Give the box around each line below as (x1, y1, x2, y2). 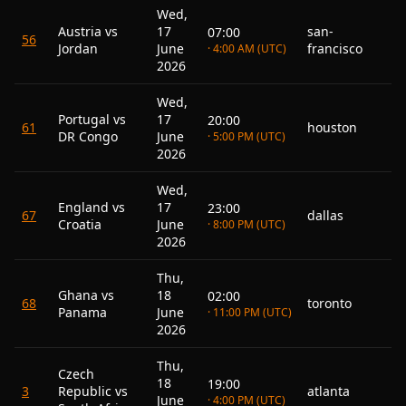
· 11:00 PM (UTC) (208, 304, 292, 320)
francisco (307, 40, 362, 57)
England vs (58, 198, 125, 216)
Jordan (58, 40, 98, 57)
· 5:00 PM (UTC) (208, 129, 285, 144)
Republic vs (58, 382, 128, 400)
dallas (307, 207, 343, 224)
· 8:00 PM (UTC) (208, 217, 285, 232)
